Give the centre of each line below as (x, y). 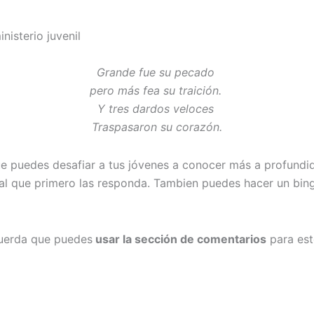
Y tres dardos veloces (157, 108)
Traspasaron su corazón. (157, 127)
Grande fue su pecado (157, 72)
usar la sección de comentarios (179, 239)
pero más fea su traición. (157, 90)
